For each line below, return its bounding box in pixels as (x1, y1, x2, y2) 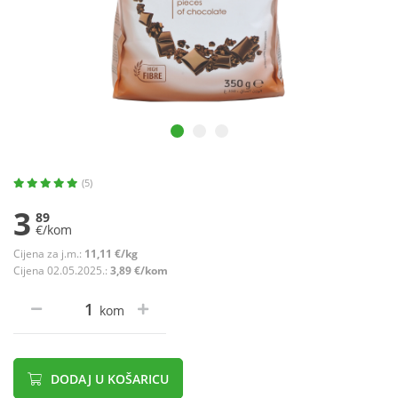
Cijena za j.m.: (13, 246, 84, 262)
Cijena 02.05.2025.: (13, 263, 110, 279)
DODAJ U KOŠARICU (47, 370, 169, 388)
